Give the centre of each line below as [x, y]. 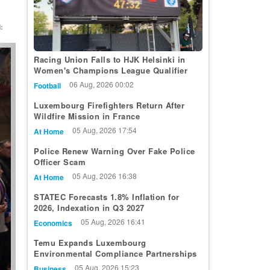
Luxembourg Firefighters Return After [109, 105]
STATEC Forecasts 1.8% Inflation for [107, 197]
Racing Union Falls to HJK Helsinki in [110, 60]
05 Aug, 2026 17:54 [105, 130]
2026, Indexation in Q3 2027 [89, 208]
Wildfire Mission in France [87, 116]
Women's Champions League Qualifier [111, 71]
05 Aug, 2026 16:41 [113, 222]
